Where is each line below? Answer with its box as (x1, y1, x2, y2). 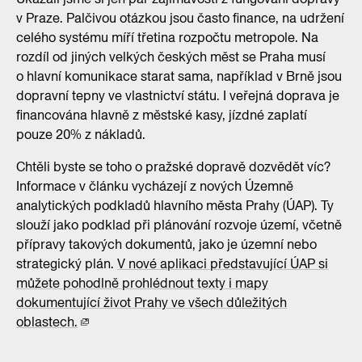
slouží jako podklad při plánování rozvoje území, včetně (16, 215, 342, 234)
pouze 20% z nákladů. (16, 124, 145, 144)
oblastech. (16, 312, 78, 331)
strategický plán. (16, 254, 117, 273)
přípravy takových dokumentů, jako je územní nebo (16, 234, 317, 254)
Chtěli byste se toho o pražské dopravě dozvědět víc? (16, 157, 330, 176)
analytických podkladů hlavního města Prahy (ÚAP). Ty (16, 196, 334, 215)
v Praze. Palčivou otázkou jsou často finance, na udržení (16, 8, 344, 27)
